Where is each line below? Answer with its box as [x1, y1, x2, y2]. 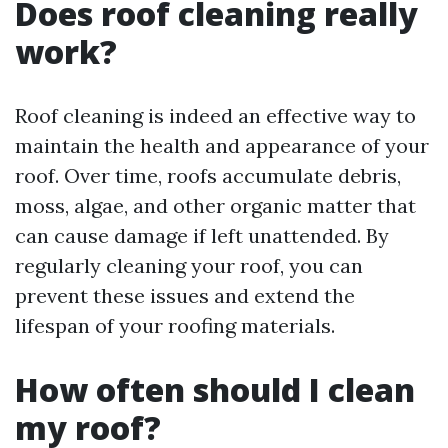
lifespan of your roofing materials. [15, 313, 335, 338]
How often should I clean [15, 368, 415, 411]
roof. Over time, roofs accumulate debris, [15, 163, 401, 188]
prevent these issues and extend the [15, 283, 355, 308]
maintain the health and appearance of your [15, 133, 429, 158]
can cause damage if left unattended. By [15, 223, 389, 248]
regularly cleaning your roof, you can [15, 253, 363, 278]
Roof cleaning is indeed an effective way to [15, 103, 416, 128]
